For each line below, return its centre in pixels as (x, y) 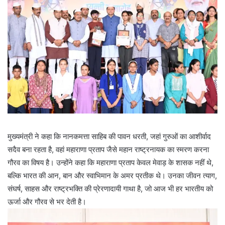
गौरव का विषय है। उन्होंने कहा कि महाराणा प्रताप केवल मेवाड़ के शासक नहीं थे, (110, 162)
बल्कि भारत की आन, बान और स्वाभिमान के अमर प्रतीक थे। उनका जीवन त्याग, (112, 175)
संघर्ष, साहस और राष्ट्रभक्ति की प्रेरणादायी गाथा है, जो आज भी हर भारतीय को (110, 188)
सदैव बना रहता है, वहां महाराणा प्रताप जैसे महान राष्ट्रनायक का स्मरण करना (108, 149)
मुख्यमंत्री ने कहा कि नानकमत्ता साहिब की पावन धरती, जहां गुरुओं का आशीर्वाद (109, 136)
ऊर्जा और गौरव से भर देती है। (47, 201)
